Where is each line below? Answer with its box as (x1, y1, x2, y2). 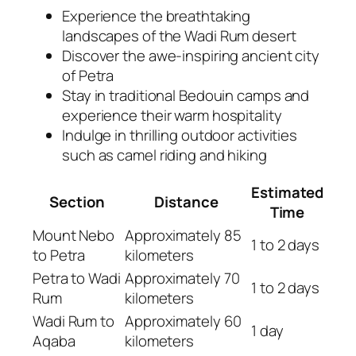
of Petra (62, 65, 114, 86)
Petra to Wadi (33, 267, 121, 288)
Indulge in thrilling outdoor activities (62, 125, 298, 145)
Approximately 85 (125, 224, 242, 246)
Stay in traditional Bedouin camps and (62, 85, 310, 106)
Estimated (251, 181, 323, 203)
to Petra (33, 244, 86, 265)
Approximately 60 (125, 310, 242, 331)
